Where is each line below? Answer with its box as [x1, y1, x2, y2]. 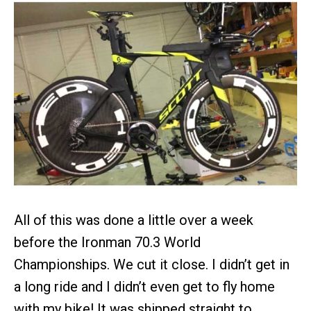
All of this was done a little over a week [14, 211, 253, 228]
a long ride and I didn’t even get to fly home [14, 278, 275, 295]
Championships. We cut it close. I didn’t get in [14, 255, 289, 273]
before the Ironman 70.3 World [14, 233, 201, 251]
